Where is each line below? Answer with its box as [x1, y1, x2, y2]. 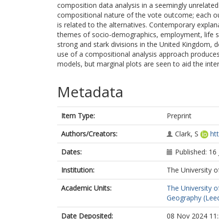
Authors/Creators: [61, 129, 117, 138]
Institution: [61, 165, 94, 175]
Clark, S [175, 129, 198, 138]
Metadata [57, 82, 123, 102]
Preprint [167, 111, 192, 120]
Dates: [61, 147, 82, 156]
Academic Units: [61, 183, 111, 193]
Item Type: [61, 111, 95, 120]
